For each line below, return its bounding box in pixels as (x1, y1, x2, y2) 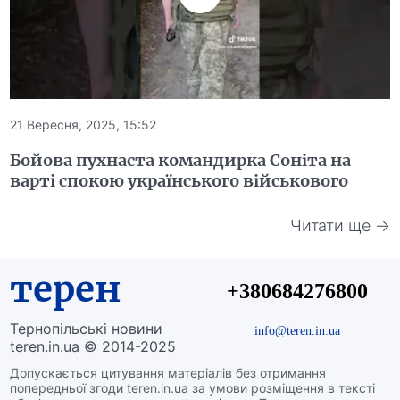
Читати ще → (289, 215, 390, 235)
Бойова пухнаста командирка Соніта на (10, 150, 352, 171)
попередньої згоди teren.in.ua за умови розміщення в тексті (10, 380, 376, 396)
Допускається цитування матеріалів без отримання (10, 365, 327, 381)
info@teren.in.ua (254, 322, 340, 339)
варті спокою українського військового (10, 171, 349, 192)
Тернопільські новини (10, 320, 163, 338)
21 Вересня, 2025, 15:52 (10, 117, 157, 133)
